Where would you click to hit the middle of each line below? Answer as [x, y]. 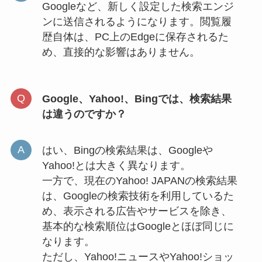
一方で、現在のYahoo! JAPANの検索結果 [139, 180]
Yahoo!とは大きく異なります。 [116, 165]
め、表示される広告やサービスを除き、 [137, 211]
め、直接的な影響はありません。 [121, 52]
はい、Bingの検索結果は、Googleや [127, 150]
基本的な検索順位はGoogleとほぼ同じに [138, 226]
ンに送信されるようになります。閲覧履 [137, 22]
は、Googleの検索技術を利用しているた [138, 196]
